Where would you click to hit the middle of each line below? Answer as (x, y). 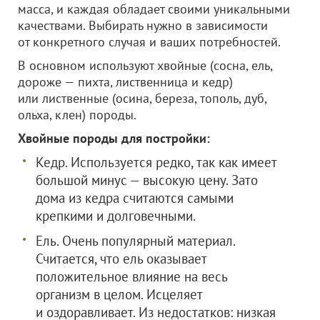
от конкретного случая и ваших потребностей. (149, 42)
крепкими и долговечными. (116, 216)
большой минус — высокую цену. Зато (147, 180)
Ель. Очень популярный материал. (135, 241)
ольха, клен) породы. (77, 115)
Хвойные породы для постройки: (114, 138)
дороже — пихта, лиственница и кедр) (125, 82)
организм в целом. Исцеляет (119, 294)
